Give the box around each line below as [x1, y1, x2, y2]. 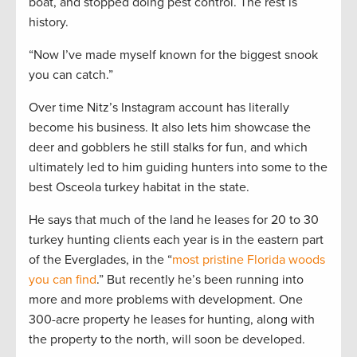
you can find [29, 271, 96, 288]
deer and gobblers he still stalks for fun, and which [29, 139, 308, 155]
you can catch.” [29, 66, 113, 83]
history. [29, 14, 69, 30]
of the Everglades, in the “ [29, 251, 172, 268]
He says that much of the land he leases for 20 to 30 [29, 211, 319, 228]
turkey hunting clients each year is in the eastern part [29, 231, 324, 248]
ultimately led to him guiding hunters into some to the [29, 159, 328, 175]
